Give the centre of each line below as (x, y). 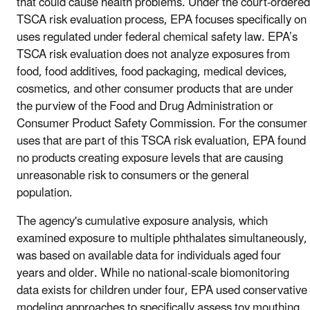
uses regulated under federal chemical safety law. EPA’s (157, 38)
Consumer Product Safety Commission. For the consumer (162, 124)
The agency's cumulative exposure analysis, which (142, 222)
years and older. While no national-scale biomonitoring (153, 274)
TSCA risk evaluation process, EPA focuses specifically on (162, 20)
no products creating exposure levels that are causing (150, 159)
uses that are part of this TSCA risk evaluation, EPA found (161, 142)
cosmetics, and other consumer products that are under (155, 90)
